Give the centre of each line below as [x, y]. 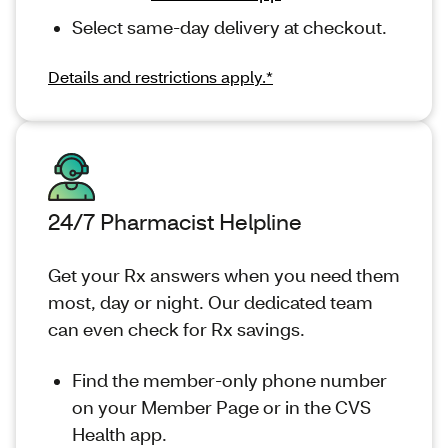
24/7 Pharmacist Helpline [175, 221]
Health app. [119, 433]
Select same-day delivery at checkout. [229, 26]
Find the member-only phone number [229, 379]
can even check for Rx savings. [176, 328]
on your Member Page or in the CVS [221, 406]
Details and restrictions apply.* [160, 76]
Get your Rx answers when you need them [224, 274]
